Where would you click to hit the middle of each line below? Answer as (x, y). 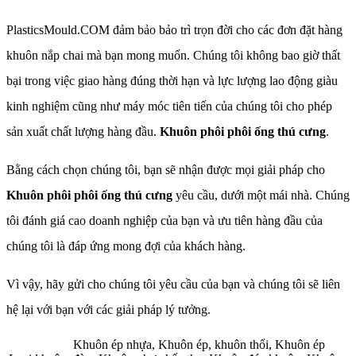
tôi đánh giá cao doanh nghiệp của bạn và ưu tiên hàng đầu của (164, 220)
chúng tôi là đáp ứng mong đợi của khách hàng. (126, 246)
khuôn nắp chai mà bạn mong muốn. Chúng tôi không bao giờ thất (173, 55)
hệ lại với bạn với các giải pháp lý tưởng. (108, 309)
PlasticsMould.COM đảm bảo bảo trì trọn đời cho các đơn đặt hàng (174, 29)
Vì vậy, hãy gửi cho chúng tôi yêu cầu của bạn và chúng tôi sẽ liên (173, 284)
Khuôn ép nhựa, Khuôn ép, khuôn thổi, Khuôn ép (199, 344)
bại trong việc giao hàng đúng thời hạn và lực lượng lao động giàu (172, 80)
